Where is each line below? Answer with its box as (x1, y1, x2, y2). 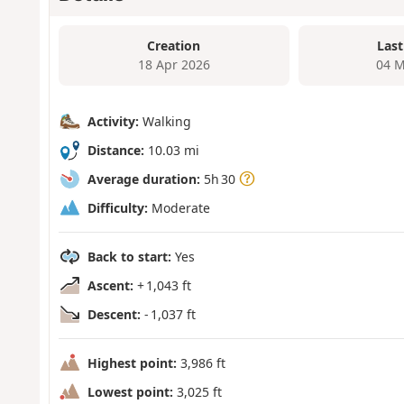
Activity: (87, 112, 139, 130)
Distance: (87, 141, 144, 159)
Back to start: (87, 247, 171, 265)
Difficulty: (87, 198, 148, 216)
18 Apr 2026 (137, 56, 210, 74)
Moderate (147, 198, 210, 216)
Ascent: (87, 276, 133, 294)
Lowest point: (87, 382, 173, 400)
